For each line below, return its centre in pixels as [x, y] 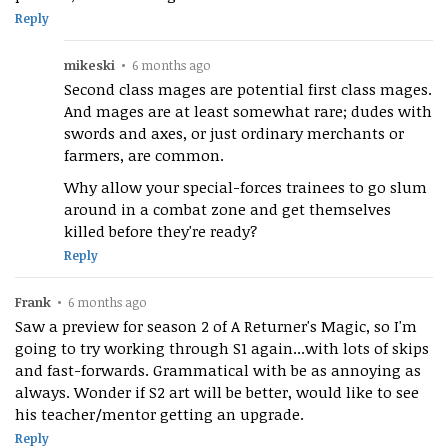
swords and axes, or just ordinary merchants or [234, 132]
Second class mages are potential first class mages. [248, 88]
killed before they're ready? [161, 230]
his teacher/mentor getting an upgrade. [159, 413]
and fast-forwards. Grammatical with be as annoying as [84, 369]
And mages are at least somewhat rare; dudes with [248, 110]
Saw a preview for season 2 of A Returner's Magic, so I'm [216, 325]
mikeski [90, 64]
